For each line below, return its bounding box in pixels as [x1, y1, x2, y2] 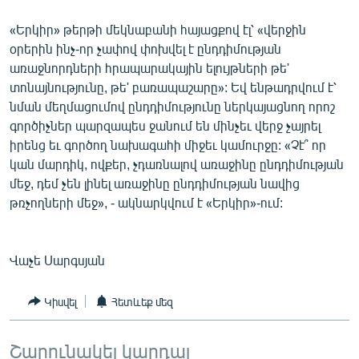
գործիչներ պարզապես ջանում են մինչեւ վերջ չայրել [10, 118, 321, 133]
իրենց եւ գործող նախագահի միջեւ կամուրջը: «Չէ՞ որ [10, 137, 326, 152]
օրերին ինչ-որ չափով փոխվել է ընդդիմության [10, 41, 281, 56]
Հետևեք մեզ [111, 294, 173, 309]
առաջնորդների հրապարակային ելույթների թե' [10, 60, 289, 75]
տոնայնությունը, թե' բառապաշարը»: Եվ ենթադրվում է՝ [10, 79, 337, 95]
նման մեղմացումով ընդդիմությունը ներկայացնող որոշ [10, 99, 335, 114]
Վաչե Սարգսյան [10, 252, 105, 268]
